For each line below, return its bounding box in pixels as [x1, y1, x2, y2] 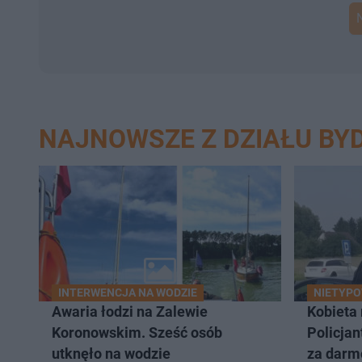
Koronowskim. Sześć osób [52, 324, 222, 342]
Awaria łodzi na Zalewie [52, 303, 208, 321]
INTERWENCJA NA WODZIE [58, 286, 197, 300]
